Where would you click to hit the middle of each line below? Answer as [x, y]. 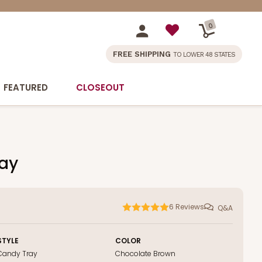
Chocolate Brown [145, 254]
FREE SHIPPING [143, 54]
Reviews [190, 207]
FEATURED [26, 87]
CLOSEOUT [100, 87]
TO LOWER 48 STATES [204, 55]
